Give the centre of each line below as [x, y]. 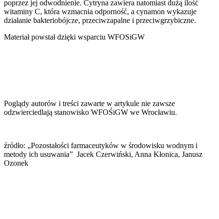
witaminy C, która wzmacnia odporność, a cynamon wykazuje [100, 11]
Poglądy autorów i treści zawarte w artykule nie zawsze [89, 103]
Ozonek [16, 163]
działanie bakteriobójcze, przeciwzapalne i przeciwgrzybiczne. [100, 20]
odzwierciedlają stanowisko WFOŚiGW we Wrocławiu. [90, 112]
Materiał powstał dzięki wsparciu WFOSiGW [74, 37]
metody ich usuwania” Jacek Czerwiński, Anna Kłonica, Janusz [103, 154]
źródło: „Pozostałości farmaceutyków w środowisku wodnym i [101, 145]
